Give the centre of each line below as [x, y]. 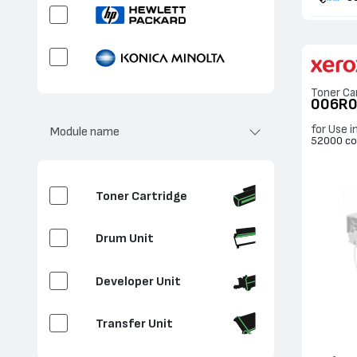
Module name [85, 132]
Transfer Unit [134, 324]
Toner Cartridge [141, 196]
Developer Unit [138, 281]
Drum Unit [124, 239]
